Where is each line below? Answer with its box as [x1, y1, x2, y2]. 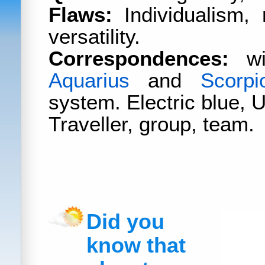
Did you [86, 210, 164, 234]
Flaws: [49, 4, 112, 26]
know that [86, 234, 186, 257]
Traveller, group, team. [49, 113, 254, 135]
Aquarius [49, 69, 130, 92]
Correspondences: [49, 47, 229, 70]
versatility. [49, 25, 140, 48]
